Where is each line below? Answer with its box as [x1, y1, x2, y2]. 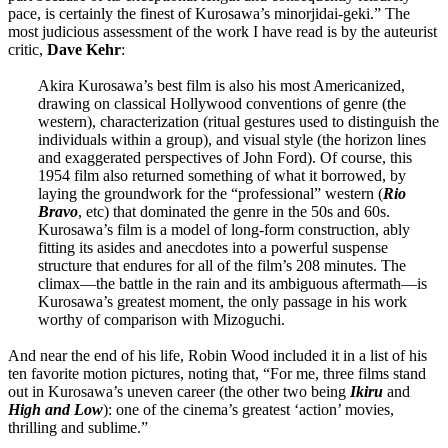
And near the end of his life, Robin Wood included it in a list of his [8, 346, 427, 364]
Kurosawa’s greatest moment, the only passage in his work [38, 292, 407, 310]
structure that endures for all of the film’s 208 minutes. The [38, 256, 406, 274]
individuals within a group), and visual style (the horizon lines [38, 130, 426, 148]
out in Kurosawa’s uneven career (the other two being [8, 382, 350, 400]
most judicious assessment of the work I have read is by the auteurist [8, 22, 437, 40]
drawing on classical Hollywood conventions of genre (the [38, 94, 406, 112]
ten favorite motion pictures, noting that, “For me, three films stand [8, 364, 426, 382]
